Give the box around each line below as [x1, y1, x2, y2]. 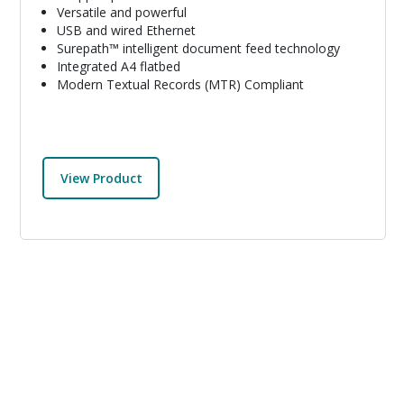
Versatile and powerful [57, 4, 187, 22]
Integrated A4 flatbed [57, 58, 180, 76]
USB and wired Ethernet [57, 22, 196, 40]
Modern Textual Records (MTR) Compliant [57, 76, 304, 94]
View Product [60, 169, 142, 187]
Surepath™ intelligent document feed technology [57, 40, 340, 58]
